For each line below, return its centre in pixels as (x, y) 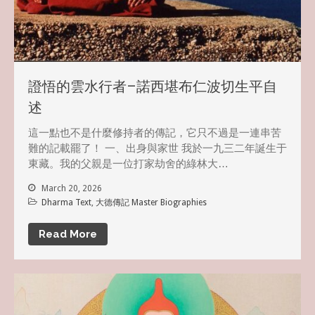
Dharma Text (66, 202)
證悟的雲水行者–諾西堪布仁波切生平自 (153, 86)
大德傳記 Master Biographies (151, 202)
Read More (68, 234)
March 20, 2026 (71, 188)
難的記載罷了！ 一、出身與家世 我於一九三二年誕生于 (157, 148)
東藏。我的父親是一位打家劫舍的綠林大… (128, 163)
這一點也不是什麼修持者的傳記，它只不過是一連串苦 (155, 133)
